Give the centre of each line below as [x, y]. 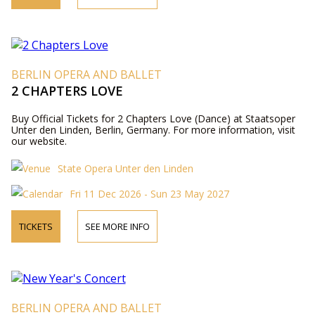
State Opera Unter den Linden [125, 168]
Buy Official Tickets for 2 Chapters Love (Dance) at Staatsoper [153, 118]
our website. [39, 141]
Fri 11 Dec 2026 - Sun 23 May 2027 [149, 193]
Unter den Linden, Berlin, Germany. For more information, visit [153, 129]
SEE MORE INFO [117, 226]
